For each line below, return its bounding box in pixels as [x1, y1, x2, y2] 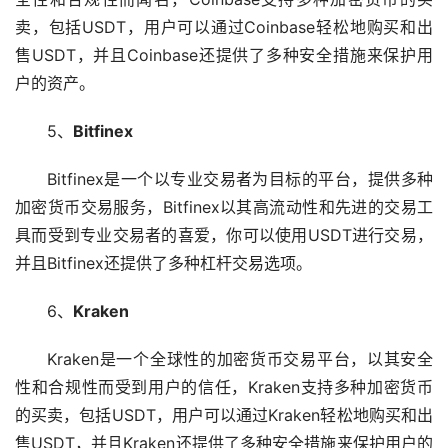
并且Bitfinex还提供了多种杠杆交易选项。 [15, 252, 312, 273]
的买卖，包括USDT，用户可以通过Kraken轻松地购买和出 [15, 404, 433, 425]
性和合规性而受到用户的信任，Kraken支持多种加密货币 [15, 376, 433, 397]
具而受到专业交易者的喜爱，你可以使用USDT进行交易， [15, 224, 433, 245]
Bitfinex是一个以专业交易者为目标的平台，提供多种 [47, 168, 433, 189]
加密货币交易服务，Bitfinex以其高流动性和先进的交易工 [15, 196, 433, 217]
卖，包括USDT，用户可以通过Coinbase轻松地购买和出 [15, 16, 433, 37]
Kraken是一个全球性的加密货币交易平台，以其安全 [47, 348, 433, 369]
